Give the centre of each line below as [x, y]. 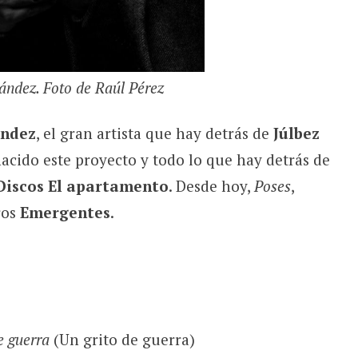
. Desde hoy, [211, 185]
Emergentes [65, 212]
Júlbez [296, 133]
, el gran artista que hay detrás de [154, 133]
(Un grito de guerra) [122, 339]
